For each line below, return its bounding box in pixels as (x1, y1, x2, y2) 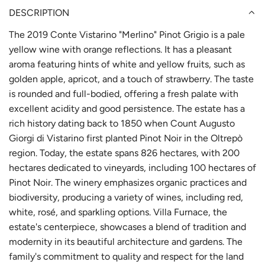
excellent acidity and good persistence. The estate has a (9, 102, 245, 114)
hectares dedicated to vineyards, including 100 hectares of (9, 161, 256, 173)
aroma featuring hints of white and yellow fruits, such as (9, 58, 245, 70)
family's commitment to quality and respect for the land (9, 250, 244, 262)
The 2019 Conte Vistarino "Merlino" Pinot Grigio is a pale (9, 28, 245, 40)
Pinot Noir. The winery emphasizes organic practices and (9, 176, 247, 188)
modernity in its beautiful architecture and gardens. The (9, 235, 243, 247)
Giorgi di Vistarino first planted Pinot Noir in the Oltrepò (9, 132, 243, 144)
